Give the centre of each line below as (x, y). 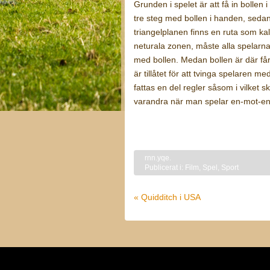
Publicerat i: (165, 167)
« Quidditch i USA (167, 197)
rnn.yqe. (158, 158)
